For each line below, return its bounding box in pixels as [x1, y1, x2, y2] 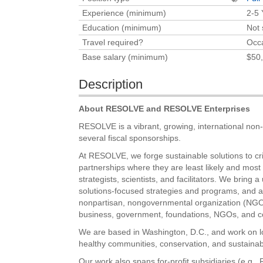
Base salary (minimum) [82, 52, 168, 62]
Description [79, 76, 143, 92]
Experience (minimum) [82, 8, 167, 18]
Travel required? [82, 37, 144, 47]
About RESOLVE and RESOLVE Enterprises [79, 103, 251, 113]
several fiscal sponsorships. [79, 133, 181, 143]
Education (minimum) [82, 22, 162, 32]
